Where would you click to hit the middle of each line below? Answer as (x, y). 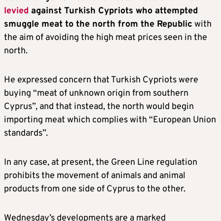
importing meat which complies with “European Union (110, 120)
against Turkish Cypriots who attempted (113, 11)
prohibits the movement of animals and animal (95, 176)
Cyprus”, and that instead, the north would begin (99, 107)
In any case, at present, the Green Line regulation (101, 163)
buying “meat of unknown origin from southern (96, 93)
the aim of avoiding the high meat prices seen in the (106, 38)
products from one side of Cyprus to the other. (95, 189)
